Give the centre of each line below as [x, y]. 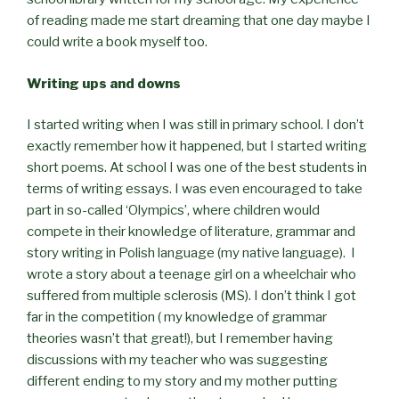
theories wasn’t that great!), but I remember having [180, 339]
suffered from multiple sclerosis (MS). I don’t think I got [191, 296]
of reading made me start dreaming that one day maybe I [199, 21]
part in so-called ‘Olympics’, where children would [173, 211]
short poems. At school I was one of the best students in [197, 168]
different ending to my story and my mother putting [182, 382]
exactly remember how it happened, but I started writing [197, 147]
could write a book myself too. [117, 42]
